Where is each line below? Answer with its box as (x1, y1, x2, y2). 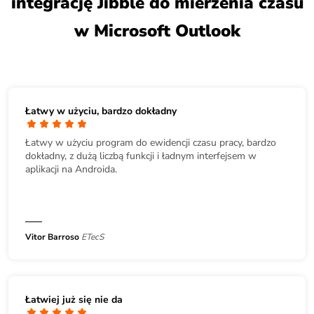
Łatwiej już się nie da (25, 293, 123, 307)
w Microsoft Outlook (74, 19, 240, 42)
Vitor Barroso (25, 231, 79, 243)
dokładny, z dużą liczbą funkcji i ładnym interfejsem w (25, 149, 257, 163)
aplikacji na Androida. (25, 163, 117, 177)
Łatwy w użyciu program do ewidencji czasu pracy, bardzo (25, 136, 276, 150)
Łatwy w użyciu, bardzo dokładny (25, 104, 177, 118)
